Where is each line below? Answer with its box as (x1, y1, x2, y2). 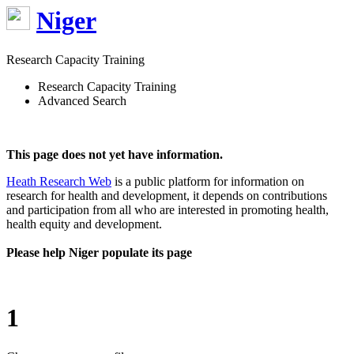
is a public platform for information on (111, 174, 304, 188)
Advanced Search (38, 93, 126, 107)
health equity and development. (6, 217, 162, 231)
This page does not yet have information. (6, 147, 223, 161)
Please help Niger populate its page (6, 245, 192, 259)
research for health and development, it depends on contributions (6, 188, 327, 202)
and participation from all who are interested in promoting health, (6, 202, 329, 217)
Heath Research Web (6, 174, 111, 188)
